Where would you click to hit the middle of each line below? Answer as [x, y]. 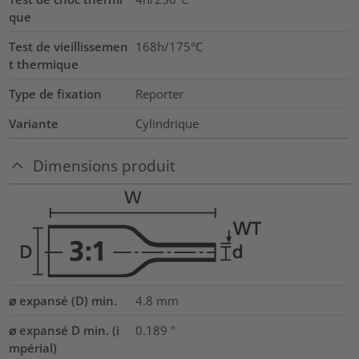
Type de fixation [56, 94]
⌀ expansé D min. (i [65, 330]
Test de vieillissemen [69, 47]
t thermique [44, 65]
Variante [34, 124]
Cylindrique [167, 124]
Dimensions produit [105, 165]
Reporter [159, 94]
